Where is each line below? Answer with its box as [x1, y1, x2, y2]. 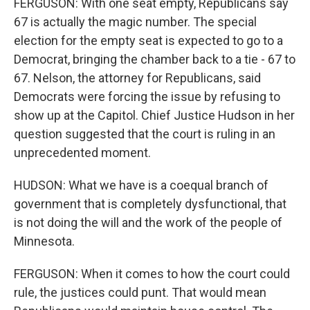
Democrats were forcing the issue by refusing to [14, 89, 280, 104]
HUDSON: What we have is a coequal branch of [14, 178, 268, 192]
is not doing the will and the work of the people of [14, 215, 282, 230]
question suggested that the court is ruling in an [14, 127, 275, 141]
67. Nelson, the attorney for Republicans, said [14, 71, 261, 85]
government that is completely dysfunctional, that [14, 197, 286, 211]
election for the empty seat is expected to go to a [14, 33, 283, 48]
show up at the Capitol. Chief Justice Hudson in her [14, 108, 295, 122]
